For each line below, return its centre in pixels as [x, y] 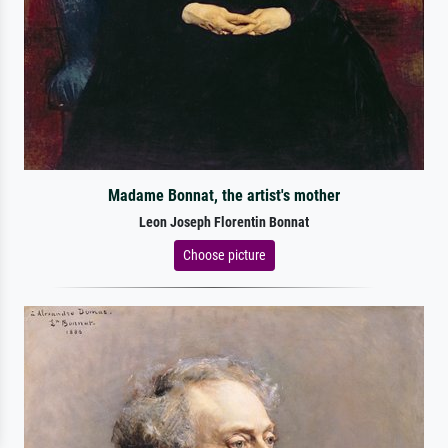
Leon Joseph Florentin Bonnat [224, 222]
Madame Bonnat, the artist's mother [223, 195]
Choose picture [224, 254]
